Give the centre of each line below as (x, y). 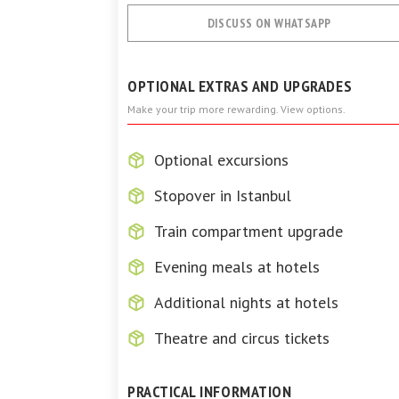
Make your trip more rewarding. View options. (236, 109)
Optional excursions (221, 160)
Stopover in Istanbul (223, 195)
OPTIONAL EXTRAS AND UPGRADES (240, 86)
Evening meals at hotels (237, 267)
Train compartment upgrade (248, 231)
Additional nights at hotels (246, 302)
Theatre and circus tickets (242, 338)
